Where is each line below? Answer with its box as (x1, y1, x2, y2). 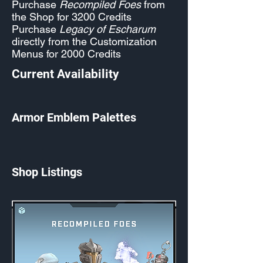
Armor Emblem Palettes (12, 110, 136, 124)
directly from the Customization (12, 35, 157, 48)
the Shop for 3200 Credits (12, 11, 131, 23)
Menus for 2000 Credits (12, 48, 121, 60)
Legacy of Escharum (59, 23, 156, 35)
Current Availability (12, 67, 119, 81)
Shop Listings (12, 164, 82, 179)
